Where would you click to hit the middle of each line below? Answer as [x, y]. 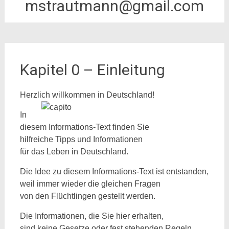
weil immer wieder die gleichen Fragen [90, 184]
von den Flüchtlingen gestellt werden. [87, 196]
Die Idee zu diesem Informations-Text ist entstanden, [114, 171]
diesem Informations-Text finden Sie [84, 127]
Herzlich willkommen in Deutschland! [87, 95]
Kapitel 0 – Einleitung [92, 70]
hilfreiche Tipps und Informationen [81, 139]
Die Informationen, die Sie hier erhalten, [91, 216]
